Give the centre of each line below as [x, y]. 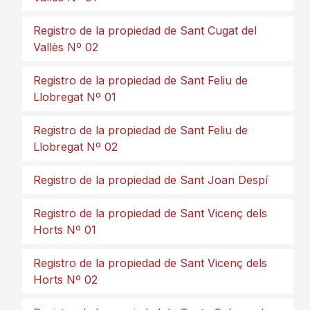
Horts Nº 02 [65, 280]
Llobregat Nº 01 [75, 97]
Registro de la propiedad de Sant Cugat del [145, 30]
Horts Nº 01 [65, 230]
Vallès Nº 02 [66, 47]
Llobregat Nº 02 [75, 147]
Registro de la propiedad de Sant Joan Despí [151, 180]
